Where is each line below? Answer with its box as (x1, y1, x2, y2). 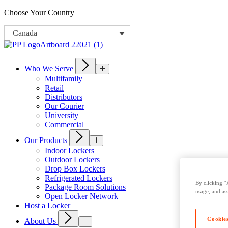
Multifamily (45, 74, 82, 83)
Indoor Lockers (45, 146, 94, 155)
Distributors (45, 93, 82, 102)
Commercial (45, 120, 84, 129)
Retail (45, 83, 64, 93)
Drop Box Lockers (45, 164, 105, 174)
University (45, 111, 78, 120)
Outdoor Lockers (45, 155, 100, 164)
